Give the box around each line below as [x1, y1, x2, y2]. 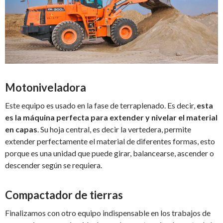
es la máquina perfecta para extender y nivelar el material [5, 112, 218, 122]
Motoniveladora [5, 81, 86, 95]
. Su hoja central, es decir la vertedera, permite [37, 124, 191, 134]
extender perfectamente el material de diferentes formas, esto [5, 136, 215, 146]
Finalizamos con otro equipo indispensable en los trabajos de [5, 208, 211, 218]
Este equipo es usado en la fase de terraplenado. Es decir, [5, 101, 197, 111]
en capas [5, 124, 37, 134]
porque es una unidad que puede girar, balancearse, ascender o [5, 148, 214, 158]
